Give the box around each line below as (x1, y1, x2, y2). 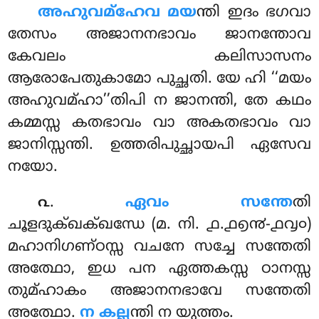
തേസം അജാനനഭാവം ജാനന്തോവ (8, 26, 311, 45)
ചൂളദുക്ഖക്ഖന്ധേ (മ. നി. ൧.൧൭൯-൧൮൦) (8, 216, 311, 235)
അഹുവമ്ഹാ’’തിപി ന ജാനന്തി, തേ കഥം (8, 92, 311, 111)
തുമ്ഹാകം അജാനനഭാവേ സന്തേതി (8, 282, 311, 301)
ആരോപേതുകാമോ (8, 70, 157, 89)
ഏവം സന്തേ (125, 194, 293, 213)
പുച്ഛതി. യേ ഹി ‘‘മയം (156, 70, 311, 89)
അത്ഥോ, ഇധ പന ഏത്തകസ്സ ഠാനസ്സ (8, 260, 311, 279)
